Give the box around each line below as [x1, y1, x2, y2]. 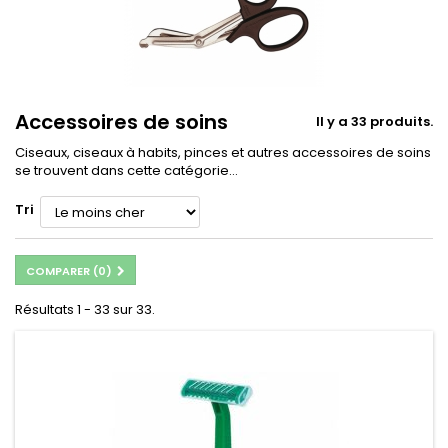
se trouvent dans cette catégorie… [15, 161, 238, 181]
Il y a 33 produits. [316, 112, 433, 132]
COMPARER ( [26, 263, 98, 280]
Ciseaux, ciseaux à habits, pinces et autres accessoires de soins [15, 143, 431, 163]
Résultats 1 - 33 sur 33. [15, 300, 155, 320]
